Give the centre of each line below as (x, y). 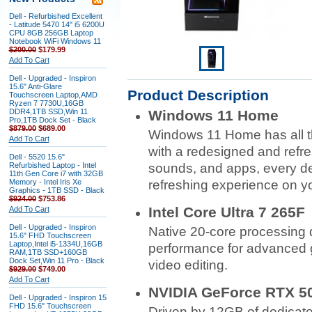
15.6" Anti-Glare (35, 86)
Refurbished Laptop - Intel (52, 165)
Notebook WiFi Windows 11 (55, 41)
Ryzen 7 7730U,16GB (46, 103)
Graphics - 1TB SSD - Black (56, 190)
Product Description (198, 95)
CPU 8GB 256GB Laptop (51, 33)
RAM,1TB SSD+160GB (48, 252)
